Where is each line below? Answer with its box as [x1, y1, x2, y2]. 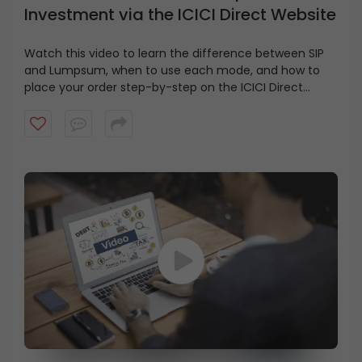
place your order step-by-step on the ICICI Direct [24, 79, 303, 96]
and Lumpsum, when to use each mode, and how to [24, 62, 320, 79]
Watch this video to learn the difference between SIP [24, 45, 324, 62]
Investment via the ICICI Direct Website [24, 3, 336, 27]
